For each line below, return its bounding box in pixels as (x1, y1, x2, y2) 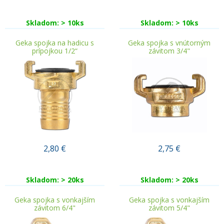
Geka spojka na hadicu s (15, 38, 94, 47)
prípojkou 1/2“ (32, 46, 77, 55)
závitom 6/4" (34, 203, 75, 212)
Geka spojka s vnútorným (128, 38, 210, 47)
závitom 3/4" (148, 46, 190, 55)
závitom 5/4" (148, 203, 190, 212)
